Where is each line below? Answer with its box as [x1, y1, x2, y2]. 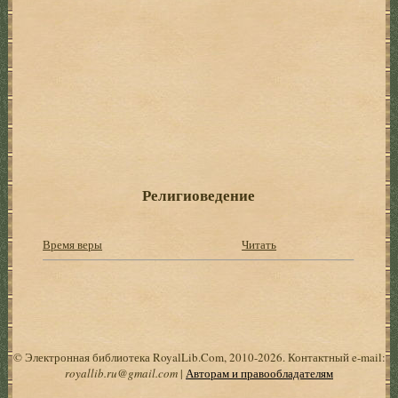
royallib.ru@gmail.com [65, 364, 178, 381]
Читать [242, 235, 277, 252]
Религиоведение [142, 183, 256, 206]
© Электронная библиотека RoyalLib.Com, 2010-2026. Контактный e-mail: [12, 348, 386, 365]
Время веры [43, 235, 103, 252]
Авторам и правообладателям [186, 364, 333, 381]
